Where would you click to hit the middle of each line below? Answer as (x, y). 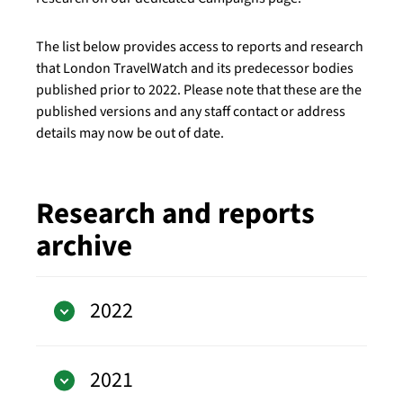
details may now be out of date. (130, 133)
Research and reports (175, 214)
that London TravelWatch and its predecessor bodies (195, 68)
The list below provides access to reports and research (200, 47)
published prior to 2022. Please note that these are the (199, 90)
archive (84, 246)
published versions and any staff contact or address (191, 112)
